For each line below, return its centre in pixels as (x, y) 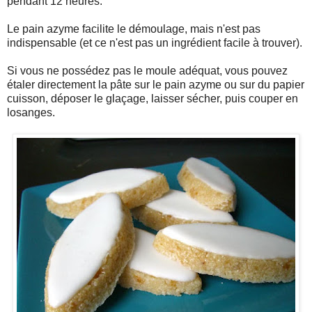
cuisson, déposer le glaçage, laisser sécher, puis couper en (153, 98)
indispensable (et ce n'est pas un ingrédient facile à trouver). (155, 42)
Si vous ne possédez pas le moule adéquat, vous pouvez (147, 70)
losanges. (31, 112)
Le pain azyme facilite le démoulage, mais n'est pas (134, 29)
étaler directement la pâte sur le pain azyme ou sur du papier (156, 84)
